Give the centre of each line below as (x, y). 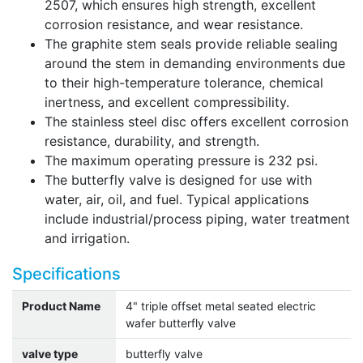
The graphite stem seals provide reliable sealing (191, 44)
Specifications (66, 274)
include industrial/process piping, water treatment (197, 219)
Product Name (61, 306)
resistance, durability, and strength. (152, 141)
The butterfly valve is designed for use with (178, 180)
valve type (50, 354)
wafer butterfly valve (181, 323)
